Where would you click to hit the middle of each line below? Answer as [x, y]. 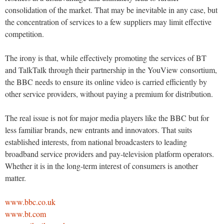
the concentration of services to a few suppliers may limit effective [108, 22]
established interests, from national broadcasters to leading [96, 142]
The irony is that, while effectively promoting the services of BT [106, 58]
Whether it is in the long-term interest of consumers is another [101, 166]
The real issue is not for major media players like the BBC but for [107, 118]
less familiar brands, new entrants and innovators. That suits [98, 130]
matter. [15, 178]
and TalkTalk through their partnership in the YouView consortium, [111, 70]
